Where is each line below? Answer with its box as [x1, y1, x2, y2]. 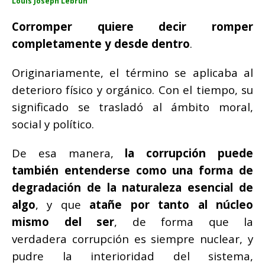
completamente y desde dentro [12, 35, 190, 51]
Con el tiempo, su [158, 82, 254, 97]
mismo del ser [12, 214, 114, 229]
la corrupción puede [125, 145, 254, 160]
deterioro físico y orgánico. [12, 82, 159, 97]
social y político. [12, 116, 94, 131]
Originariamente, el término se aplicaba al [12, 64, 253, 80]
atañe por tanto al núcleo [89, 196, 254, 212]
